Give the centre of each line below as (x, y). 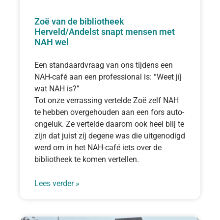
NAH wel (52, 42)
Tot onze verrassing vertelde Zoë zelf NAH (107, 100)
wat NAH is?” (57, 88)
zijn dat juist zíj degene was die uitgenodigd (110, 136)
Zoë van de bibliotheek (79, 21)
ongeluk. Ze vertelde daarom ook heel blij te (109, 124)
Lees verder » (57, 183)
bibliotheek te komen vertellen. (87, 159)
